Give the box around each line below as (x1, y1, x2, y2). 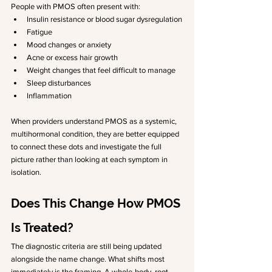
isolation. (11, 168, 41, 177)
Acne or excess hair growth (27, 53, 118, 62)
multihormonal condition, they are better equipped (11, 129, 181, 138)
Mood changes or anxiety (27, 40, 111, 49)
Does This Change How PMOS (11, 196, 183, 211)
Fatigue (27, 27, 52, 36)
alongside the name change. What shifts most (11, 254, 166, 263)
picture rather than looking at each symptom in (11, 155, 169, 164)
